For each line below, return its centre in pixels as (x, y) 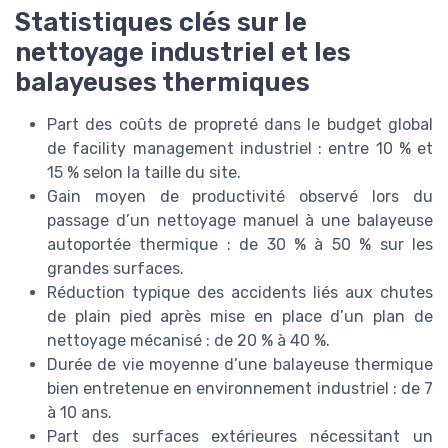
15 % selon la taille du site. (144, 173)
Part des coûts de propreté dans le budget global (240, 125)
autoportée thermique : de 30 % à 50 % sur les (240, 245)
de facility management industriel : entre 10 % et (240, 149)
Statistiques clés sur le (161, 22)
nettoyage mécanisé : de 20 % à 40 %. (188, 341)
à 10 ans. (79, 413)
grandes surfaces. (115, 269)
